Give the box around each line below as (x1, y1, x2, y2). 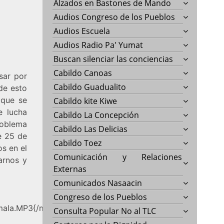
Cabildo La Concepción (53, 109, 139, 120)
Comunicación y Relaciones (53, 151, 182, 162)
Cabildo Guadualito (53, 81, 126, 92)
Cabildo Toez (53, 137, 102, 148)
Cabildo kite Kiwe (53, 95, 117, 106)
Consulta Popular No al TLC (53, 205, 156, 216)
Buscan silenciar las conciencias (53, 53, 173, 64)
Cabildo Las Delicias (53, 123, 128, 134)
